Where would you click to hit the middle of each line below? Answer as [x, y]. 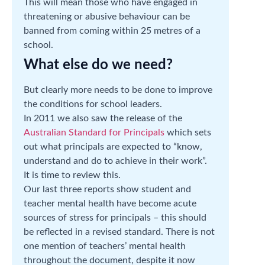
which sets [188, 132]
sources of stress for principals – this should [115, 217]
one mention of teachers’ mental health [105, 246]
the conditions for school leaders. [93, 104]
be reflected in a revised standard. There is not [119, 232]
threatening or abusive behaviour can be [107, 16]
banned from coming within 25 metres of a [112, 30]
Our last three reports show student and [107, 189]
